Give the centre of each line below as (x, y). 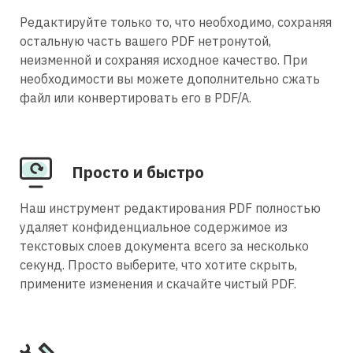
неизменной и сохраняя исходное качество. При (163, 59)
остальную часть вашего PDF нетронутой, (145, 41)
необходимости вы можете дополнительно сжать (170, 78)
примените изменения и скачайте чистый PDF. (158, 283)
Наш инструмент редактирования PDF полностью (170, 208)
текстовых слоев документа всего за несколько (164, 245)
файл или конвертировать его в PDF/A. (136, 97)
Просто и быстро (138, 172)
